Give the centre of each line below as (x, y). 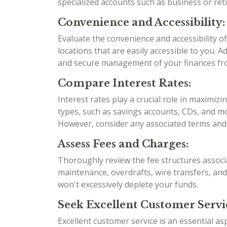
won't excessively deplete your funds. (128, 184)
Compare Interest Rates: (124, 83)
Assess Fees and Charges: (123, 144)
